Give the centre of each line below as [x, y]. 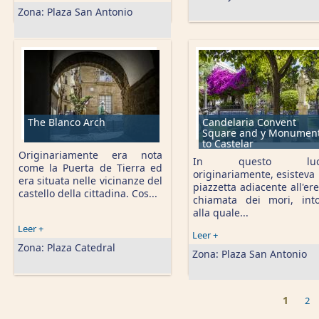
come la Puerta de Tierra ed [90, 168]
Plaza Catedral [81, 247]
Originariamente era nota [90, 155]
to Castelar [228, 143]
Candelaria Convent [249, 122]
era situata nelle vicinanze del [90, 181]
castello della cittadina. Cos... [88, 193]
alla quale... [221, 213]
